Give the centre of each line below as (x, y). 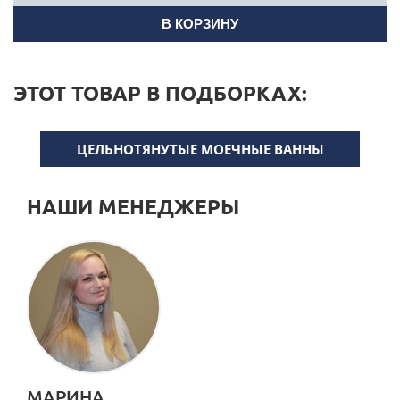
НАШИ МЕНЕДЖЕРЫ (133, 207)
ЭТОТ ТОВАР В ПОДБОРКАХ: (160, 93)
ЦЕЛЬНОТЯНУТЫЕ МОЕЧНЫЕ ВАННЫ (200, 149)
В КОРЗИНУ (200, 24)
